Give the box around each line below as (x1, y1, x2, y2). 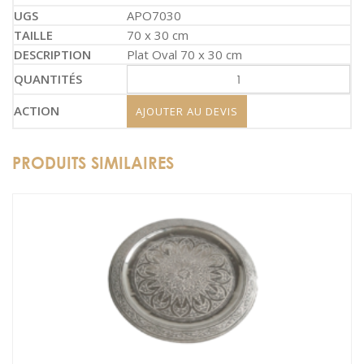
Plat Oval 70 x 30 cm (127, 46, 242, 63)
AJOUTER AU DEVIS (136, 104, 238, 119)
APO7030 (127, 7, 181, 24)
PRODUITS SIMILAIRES (12, 151, 174, 175)
